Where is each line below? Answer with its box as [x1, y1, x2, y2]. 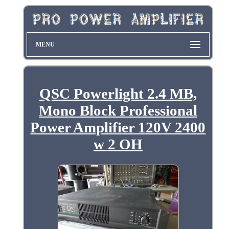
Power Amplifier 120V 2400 [30, 119, 206, 135]
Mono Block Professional [38, 102, 197, 119]
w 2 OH [93, 135, 143, 152]
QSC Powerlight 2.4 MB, [39, 85, 197, 102]
